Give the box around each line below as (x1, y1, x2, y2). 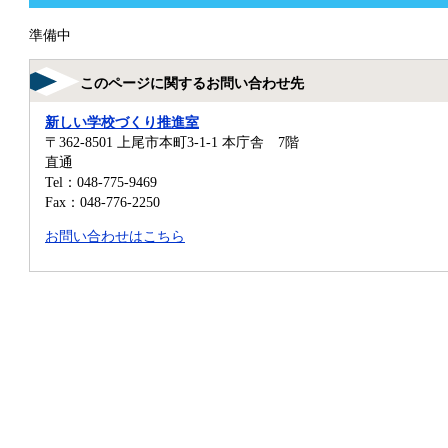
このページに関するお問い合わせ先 (80, 75, 304, 92)
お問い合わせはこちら (45, 228, 185, 245)
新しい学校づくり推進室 (45, 113, 199, 130)
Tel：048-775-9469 (45, 173, 157, 190)
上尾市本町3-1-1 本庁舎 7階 (117, 133, 299, 150)
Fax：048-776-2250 (45, 193, 160, 210)
